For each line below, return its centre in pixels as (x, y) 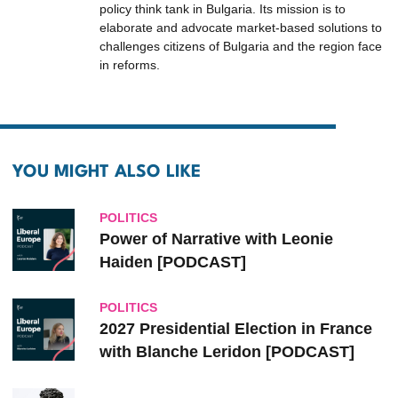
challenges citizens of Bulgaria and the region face (241, 46)
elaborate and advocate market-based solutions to (241, 28)
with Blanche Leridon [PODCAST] (227, 352)
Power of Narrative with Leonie (216, 239)
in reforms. (130, 65)
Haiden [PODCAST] (173, 262)
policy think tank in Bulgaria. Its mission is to (223, 9)
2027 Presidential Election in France (236, 329)
